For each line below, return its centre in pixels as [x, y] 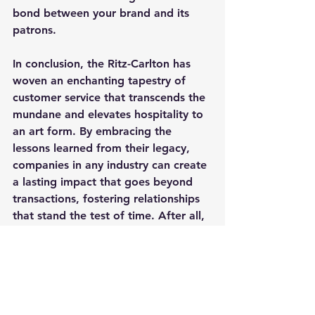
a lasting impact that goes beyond [104, 181]
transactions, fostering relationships [108, 198]
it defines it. [46, 266]
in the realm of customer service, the [111, 232]
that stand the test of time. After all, [110, 215]
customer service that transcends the [111, 97]
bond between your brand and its [103, 13]
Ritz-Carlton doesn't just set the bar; [110, 249]
